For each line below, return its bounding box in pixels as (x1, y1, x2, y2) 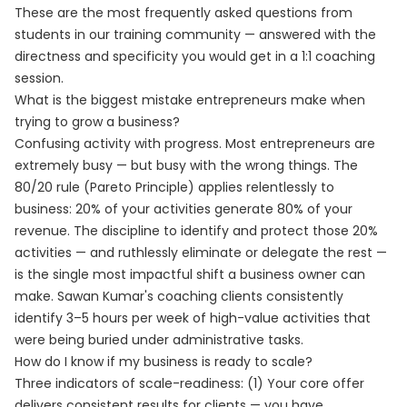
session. (15, 69, 64, 87)
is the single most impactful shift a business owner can (15, 265, 365, 283)
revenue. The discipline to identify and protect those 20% (15, 222, 378, 240)
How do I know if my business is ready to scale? (15, 352, 313, 371)
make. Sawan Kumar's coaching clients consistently (15, 287, 343, 305)
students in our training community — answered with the (15, 25, 376, 44)
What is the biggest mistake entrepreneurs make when (15, 91, 365, 109)
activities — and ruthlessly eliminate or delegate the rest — (15, 243, 387, 262)
